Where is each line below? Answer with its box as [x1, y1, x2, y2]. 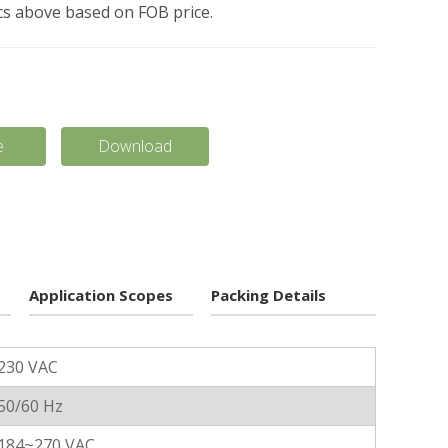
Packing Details [211, 284, 327, 305]
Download [98, 135, 172, 157]
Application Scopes [28, 284, 173, 305]
